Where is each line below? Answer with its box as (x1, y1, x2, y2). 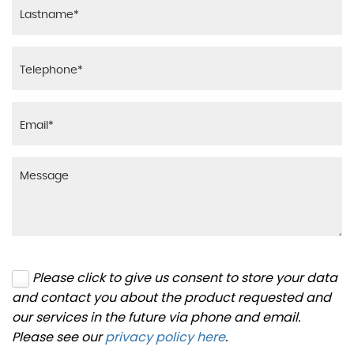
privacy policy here (105, 328, 225, 347)
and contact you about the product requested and (12, 288, 331, 307)
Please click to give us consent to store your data (32, 269, 337, 288)
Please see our (12, 328, 105, 347)
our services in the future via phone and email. (12, 308, 300, 327)
